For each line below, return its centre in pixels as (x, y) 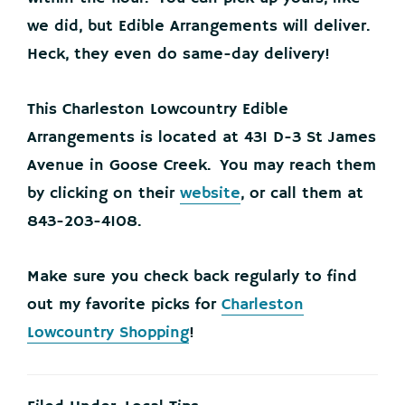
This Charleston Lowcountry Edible (158, 110)
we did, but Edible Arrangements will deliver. (198, 27)
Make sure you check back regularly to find (192, 277)
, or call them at (302, 194)
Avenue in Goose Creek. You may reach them (202, 166)
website (210, 194)
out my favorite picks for (124, 305)
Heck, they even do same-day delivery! (179, 55)
